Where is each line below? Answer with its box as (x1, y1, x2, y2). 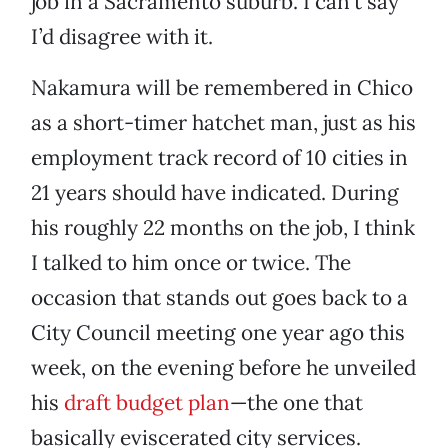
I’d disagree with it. (31, 23, 213, 51)
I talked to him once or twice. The (31, 249, 351, 277)
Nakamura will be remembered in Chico (31, 74, 413, 102)
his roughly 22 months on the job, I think (31, 214, 415, 242)
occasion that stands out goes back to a (31, 284, 408, 312)
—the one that (230, 389, 363, 417)
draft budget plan (64, 389, 230, 417)
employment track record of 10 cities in (31, 144, 408, 172)
